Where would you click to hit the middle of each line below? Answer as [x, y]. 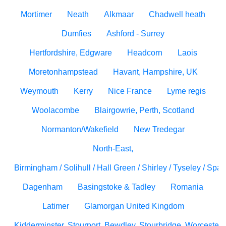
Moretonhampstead [63, 72]
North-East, [113, 149]
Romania [187, 187]
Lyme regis [186, 91]
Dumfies [76, 34]
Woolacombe [55, 110]
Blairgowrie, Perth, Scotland [144, 110]
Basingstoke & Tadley [117, 187]
